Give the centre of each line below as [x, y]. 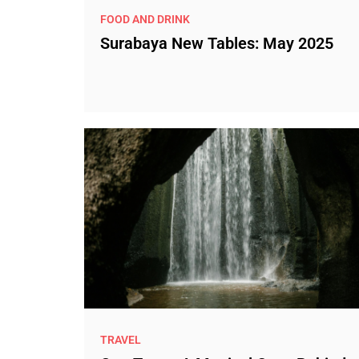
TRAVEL [120, 339]
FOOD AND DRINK [145, 19]
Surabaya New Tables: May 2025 [216, 43]
